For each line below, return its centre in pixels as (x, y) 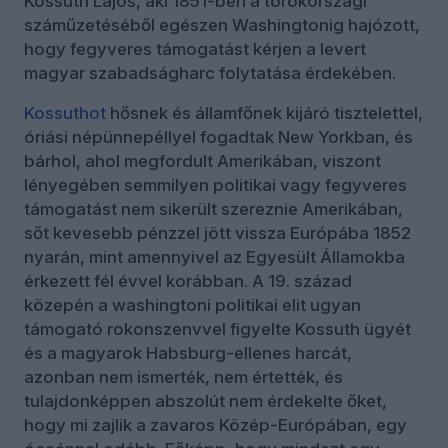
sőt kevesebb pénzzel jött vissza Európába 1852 (217, 233)
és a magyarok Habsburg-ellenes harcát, (188, 353)
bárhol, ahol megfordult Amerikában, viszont (202, 161)
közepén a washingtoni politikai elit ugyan (192, 305)
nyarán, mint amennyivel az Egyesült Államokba (214, 257)
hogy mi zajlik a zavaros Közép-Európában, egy (215, 425)
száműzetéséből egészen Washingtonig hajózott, (222, 25)
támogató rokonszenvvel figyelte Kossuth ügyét (217, 329)
